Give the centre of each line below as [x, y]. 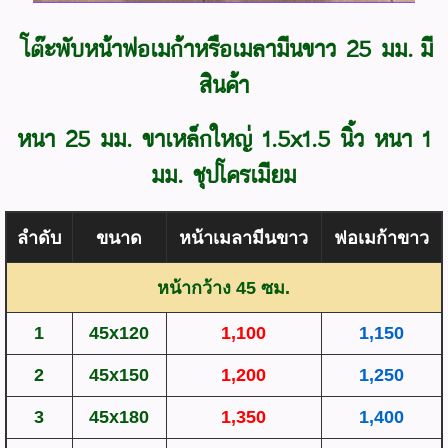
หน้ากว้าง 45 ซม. [224, 287]
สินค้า [224, 84]
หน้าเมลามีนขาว [244, 237]
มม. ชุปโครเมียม [224, 174]
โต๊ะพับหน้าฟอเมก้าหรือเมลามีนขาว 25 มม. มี [223, 48]
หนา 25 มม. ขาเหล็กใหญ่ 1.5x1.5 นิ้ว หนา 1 [223, 138]
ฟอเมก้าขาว [381, 237]
